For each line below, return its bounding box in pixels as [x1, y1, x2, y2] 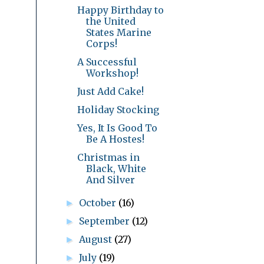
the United [85, 15, 136, 27]
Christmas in [77, 151, 140, 163]
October [79, 196, 119, 209]
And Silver [85, 173, 135, 186]
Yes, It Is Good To [77, 121, 157, 134]
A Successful [77, 55, 137, 68]
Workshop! [85, 67, 138, 79]
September [79, 214, 133, 227]
